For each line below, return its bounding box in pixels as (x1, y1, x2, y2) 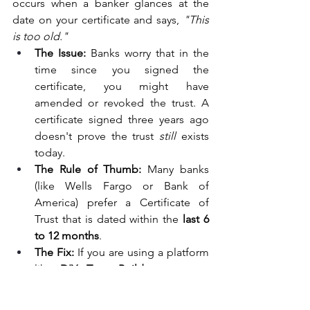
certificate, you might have (35, 79, 209, 93)
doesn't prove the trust (35, 129, 160, 143)
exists (176, 129, 210, 143)
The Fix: (35, 245, 74, 259)
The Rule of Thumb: (35, 162, 142, 176)
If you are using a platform (74, 245, 209, 259)
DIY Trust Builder (60, 262, 154, 275)
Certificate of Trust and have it (35, 295, 209, 309)
